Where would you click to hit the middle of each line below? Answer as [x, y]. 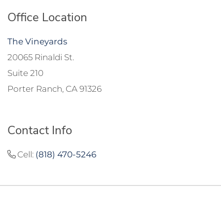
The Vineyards [37, 41]
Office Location [47, 17]
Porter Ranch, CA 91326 [55, 89]
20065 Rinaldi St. [41, 57]
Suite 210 [25, 73]
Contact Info [40, 130]
